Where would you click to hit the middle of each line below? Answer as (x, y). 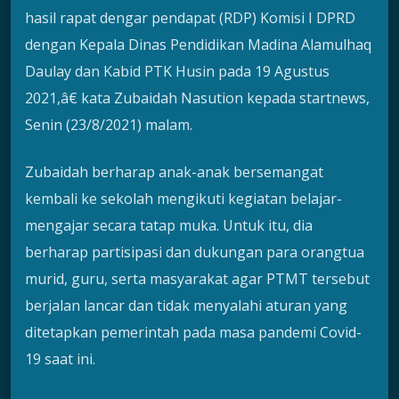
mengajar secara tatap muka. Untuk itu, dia (169, 225)
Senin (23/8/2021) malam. (109, 125)
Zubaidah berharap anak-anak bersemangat (174, 171)
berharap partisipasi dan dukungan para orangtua (195, 252)
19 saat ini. (60, 358)
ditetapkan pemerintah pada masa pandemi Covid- (193, 332)
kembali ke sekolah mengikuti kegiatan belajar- (183, 198)
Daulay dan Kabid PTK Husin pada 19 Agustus (177, 72)
